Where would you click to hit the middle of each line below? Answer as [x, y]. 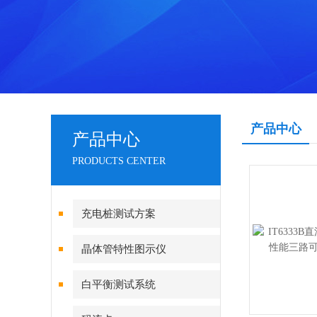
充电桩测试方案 [119, 214]
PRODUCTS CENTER [119, 161]
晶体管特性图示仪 [124, 249]
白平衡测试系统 [119, 284]
